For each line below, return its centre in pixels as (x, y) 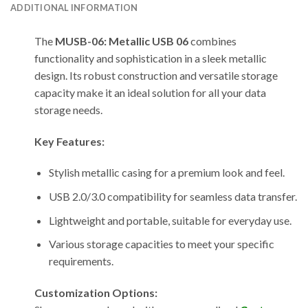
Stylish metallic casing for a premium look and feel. (166, 173)
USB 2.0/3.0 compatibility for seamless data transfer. (173, 196)
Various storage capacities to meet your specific (161, 244)
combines (212, 41)
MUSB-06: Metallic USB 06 (122, 41)
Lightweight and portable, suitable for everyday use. (170, 220)
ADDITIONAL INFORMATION (74, 7)
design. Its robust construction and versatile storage (156, 75)
